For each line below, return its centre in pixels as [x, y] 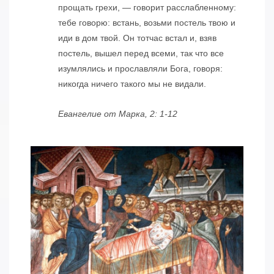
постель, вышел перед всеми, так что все [141, 53]
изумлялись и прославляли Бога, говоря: [140, 68]
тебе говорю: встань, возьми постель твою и [146, 22]
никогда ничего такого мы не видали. [132, 83]
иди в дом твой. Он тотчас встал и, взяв [137, 38]
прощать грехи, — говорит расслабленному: [147, 7]
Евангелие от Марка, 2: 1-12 [117, 113]
